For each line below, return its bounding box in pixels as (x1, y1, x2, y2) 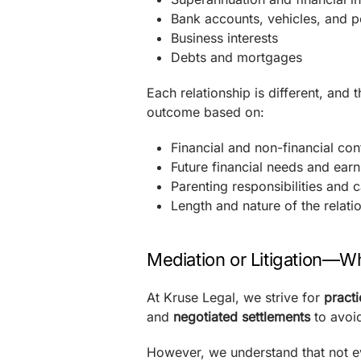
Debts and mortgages (171, 49, 302, 65)
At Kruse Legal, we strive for (147, 289, 324, 305)
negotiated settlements (173, 309, 310, 325)
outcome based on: (147, 104, 264, 120)
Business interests (171, 30, 278, 46)
